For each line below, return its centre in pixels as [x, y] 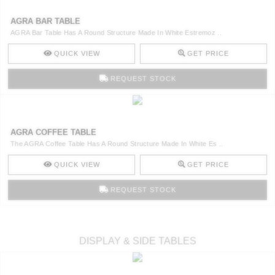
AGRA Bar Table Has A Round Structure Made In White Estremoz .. [116, 33]
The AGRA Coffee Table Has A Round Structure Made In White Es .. [117, 144]
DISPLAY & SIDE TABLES [137, 241]
